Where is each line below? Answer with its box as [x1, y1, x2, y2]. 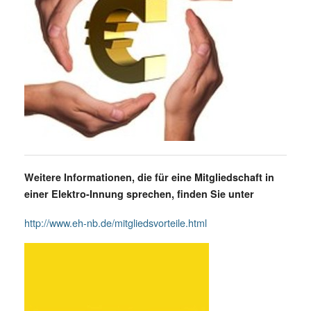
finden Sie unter [177, 186, 254, 201]
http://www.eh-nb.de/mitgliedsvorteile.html [24, 215, 207, 230]
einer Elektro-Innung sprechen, [24, 186, 174, 201]
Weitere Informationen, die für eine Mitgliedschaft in [24, 169, 274, 184]
